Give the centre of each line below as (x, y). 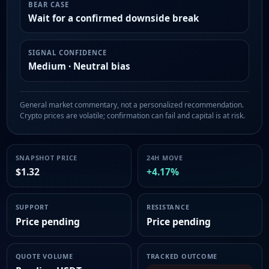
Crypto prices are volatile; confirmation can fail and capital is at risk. (132, 116)
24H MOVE (165, 157)
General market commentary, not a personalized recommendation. (131, 105)
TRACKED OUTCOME (182, 256)
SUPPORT (32, 207)
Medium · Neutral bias (80, 66)
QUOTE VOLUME (44, 256)
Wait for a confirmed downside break (114, 18)
